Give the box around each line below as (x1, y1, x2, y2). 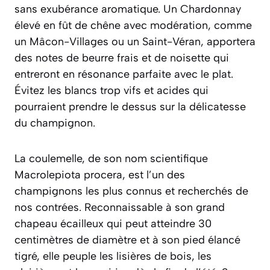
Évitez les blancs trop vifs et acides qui (14, 83, 209, 97)
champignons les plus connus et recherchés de (14, 184, 248, 198)
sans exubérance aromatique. (14, 2, 163, 16)
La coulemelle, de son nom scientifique (14, 151, 208, 165)
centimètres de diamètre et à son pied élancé (14, 233, 240, 246)
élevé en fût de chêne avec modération (14, 18, 208, 32)
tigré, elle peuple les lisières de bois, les (14, 249, 212, 263)
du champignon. (14, 116, 95, 130)
